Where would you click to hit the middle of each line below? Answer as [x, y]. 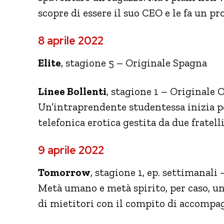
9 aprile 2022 [71, 150]
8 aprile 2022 [71, 40]
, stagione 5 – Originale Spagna [134, 62]
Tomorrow [64, 172]
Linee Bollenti [72, 91]
